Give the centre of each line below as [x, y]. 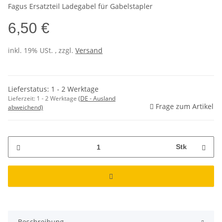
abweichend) [26, 108]
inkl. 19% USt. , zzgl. [42, 51]
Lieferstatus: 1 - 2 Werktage [53, 89]
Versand [89, 51]
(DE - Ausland [97, 99]
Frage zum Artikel [185, 107]
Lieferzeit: [22, 99]
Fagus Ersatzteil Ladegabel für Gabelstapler [80, 6]
